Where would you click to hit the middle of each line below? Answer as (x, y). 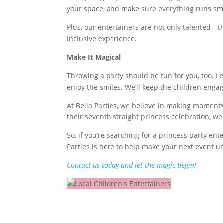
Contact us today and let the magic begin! (132, 165)
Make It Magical (94, 57)
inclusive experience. (102, 39)
